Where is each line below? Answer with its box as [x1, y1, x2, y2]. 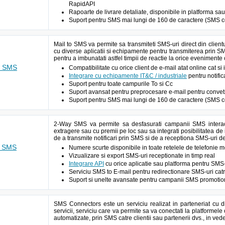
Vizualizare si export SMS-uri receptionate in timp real [69, 152, 215, 159]
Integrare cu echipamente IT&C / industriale [69, 72, 187, 79]
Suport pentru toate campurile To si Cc [69, 80, 173, 87]
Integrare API [69, 160, 104, 167]
